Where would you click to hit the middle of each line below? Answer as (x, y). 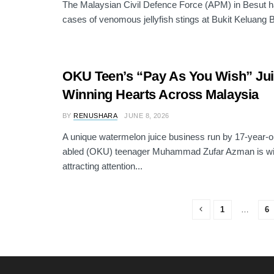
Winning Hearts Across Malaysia (161, 95)
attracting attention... (102, 166)
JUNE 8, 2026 (147, 116)
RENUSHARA (96, 116)
